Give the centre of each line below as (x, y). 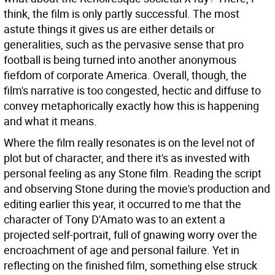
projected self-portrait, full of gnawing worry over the (130, 234)
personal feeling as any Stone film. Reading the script (133, 173)
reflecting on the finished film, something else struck (130, 265)
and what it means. (50, 121)
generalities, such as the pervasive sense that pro (124, 44)
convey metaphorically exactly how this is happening (131, 106)
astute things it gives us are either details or (109, 29)
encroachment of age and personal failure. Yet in (122, 250)
